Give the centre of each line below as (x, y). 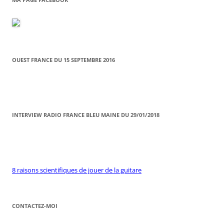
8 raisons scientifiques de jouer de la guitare (77, 170)
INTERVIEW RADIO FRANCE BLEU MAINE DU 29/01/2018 (86, 115)
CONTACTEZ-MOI (35, 206)
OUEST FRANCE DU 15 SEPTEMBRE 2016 (63, 60)
